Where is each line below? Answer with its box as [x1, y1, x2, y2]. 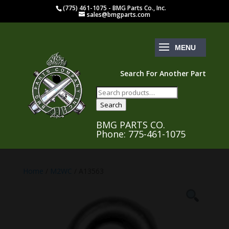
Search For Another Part [120, 68, 207, 78]
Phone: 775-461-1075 [96, 128, 186, 140]
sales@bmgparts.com [86, 10, 150, 19]
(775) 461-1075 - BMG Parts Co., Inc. [63, 4, 167, 12]
